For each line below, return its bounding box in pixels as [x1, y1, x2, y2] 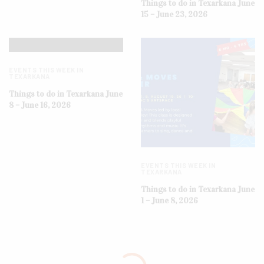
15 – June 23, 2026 [141, 9, 207, 19]
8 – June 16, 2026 [9, 100, 71, 110]
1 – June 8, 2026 [141, 196, 198, 206]
